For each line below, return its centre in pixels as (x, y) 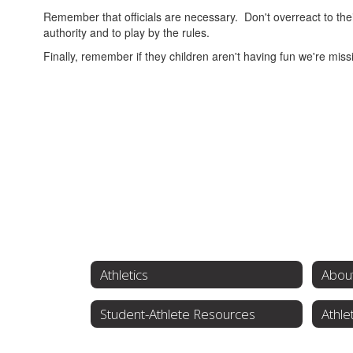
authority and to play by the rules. (126, 33)
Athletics (124, 274)
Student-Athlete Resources (178, 314)
